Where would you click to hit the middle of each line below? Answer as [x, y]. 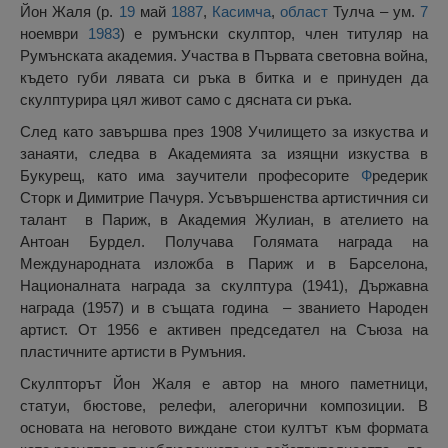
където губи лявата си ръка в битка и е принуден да [224, 78]
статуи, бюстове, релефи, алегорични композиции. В [224, 406]
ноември [54, 34]
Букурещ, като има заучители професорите [190, 176]
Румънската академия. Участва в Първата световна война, [224, 56]
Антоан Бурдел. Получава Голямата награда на [224, 242]
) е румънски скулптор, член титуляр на [274, 34]
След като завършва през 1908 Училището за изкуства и [224, 132]
